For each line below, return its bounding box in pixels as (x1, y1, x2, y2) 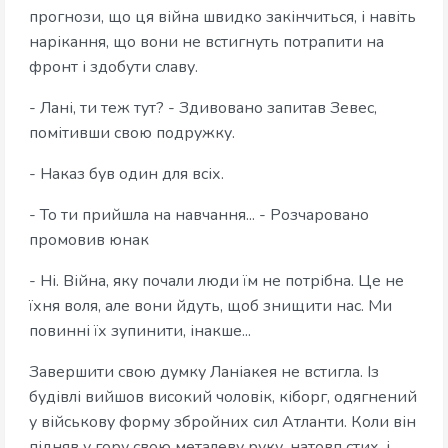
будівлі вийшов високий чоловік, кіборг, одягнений (29, 386, 417, 409)
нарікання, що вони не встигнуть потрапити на (29, 31, 384, 54)
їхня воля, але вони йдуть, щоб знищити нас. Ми (29, 295, 392, 318)
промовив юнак (29, 229, 149, 252)
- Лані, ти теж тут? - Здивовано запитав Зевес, (29, 97, 377, 120)
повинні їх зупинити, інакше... (29, 320, 251, 343)
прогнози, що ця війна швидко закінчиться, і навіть (29, 6, 416, 29)
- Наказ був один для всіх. (29, 163, 224, 186)
